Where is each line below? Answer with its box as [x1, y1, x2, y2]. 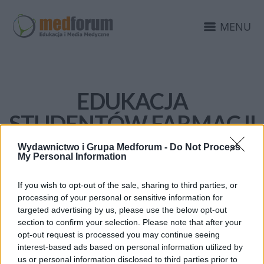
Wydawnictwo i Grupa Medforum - [18, 141, 170, 152]
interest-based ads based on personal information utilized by [18, 242, 243, 252]
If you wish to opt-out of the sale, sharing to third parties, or [18, 180, 237, 190]
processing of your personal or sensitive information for [18, 192, 223, 202]
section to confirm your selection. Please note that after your [18, 217, 242, 227]
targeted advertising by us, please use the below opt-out [18, 204, 227, 214]
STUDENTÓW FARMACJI [8, 110, 256, 137]
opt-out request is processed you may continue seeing [18, 229, 220, 239]
